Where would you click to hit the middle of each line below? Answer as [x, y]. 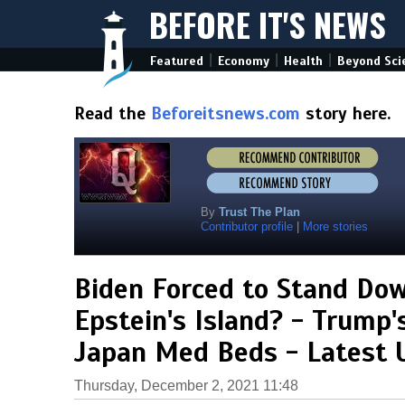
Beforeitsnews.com [226, 113]
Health [303, 61]
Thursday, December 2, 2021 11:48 [186, 386]
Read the [113, 113]
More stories [335, 226]
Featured [177, 61]
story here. [345, 113]
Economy [244, 61]
